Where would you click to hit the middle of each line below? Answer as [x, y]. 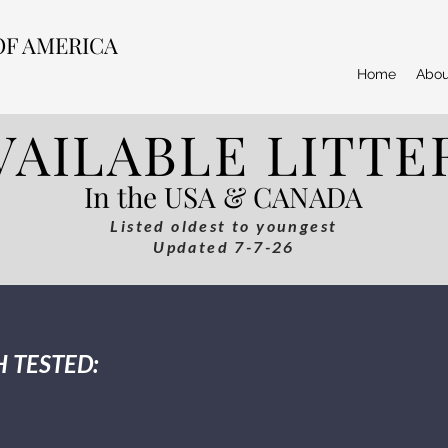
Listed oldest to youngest [224, 226]
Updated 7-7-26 [224, 247]
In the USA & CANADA [223, 197]
